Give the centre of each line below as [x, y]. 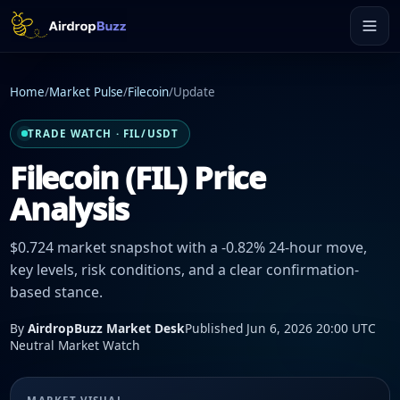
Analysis [69, 208]
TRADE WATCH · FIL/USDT [103, 134]
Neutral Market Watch [75, 345]
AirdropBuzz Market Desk [106, 328]
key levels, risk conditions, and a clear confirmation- [184, 270]
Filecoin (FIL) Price [137, 177]
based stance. [56, 292]
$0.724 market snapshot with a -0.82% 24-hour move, [188, 248]
